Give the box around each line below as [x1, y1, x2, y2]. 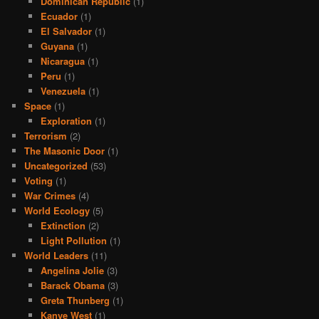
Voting [24, 173, 53, 187]
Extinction [40, 218, 85, 232]
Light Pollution [40, 233, 107, 247]
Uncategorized [24, 158, 88, 172]
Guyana [40, 38, 74, 53]
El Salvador [40, 23, 92, 38]
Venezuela [40, 83, 85, 98]
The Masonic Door [24, 143, 105, 157]
